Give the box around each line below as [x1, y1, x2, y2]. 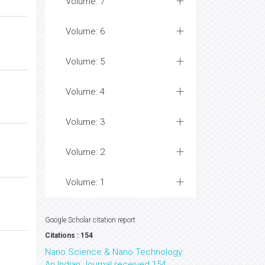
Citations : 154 [45, 231, 93, 240]
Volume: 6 [66, 26, 105, 37]
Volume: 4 [66, 86, 105, 97]
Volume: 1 [66, 177, 105, 188]
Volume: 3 [66, 117, 105, 127]
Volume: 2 [66, 147, 105, 157]
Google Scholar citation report [45, 216, 135, 224]
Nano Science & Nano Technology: [45, 247, 184, 257]
